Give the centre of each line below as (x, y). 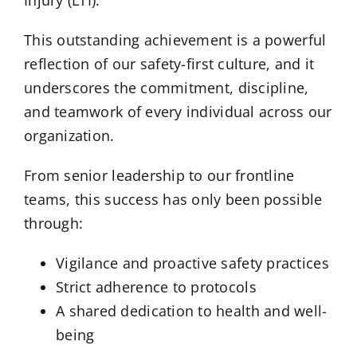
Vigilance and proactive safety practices (192, 263)
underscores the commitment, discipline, (167, 88)
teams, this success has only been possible (173, 200)
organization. (69, 136)
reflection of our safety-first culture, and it (169, 64)
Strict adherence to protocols (156, 287)
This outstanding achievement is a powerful (175, 40)
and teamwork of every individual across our (178, 112)
